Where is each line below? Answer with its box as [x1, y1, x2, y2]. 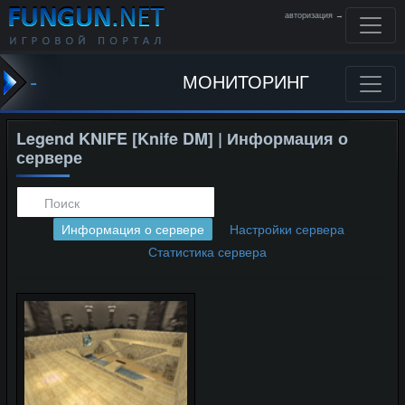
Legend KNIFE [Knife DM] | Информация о [16, 127, 348, 150]
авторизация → [285, 11, 344, 20]
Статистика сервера [147, 242, 267, 260]
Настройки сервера [229, 220, 344, 238]
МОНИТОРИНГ [183, 68, 309, 94]
